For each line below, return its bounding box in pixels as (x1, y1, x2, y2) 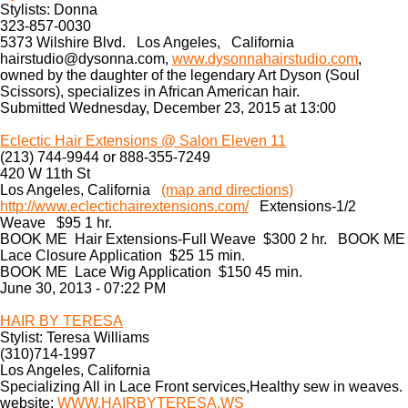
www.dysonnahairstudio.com (172, 51, 358, 66)
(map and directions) (161, 182, 293, 198)
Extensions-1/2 (249, 199, 356, 214)
